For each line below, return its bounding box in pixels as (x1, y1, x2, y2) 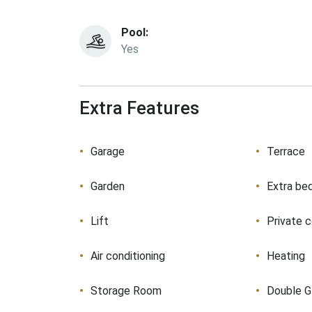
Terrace (267, 145, 306, 158)
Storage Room (91, 284, 162, 297)
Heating (267, 249, 306, 263)
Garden (91, 180, 125, 193)
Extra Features (79, 97, 199, 118)
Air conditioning (91, 249, 165, 263)
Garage (91, 145, 125, 158)
